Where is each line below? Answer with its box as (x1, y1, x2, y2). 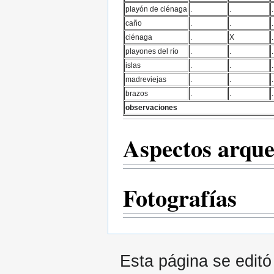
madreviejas (125, 75, 166, 83)
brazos (125, 89, 148, 97)
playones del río (125, 46, 179, 55)
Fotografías (123, 180, 237, 215)
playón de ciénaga (125, 4, 187, 13)
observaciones (125, 103, 177, 111)
